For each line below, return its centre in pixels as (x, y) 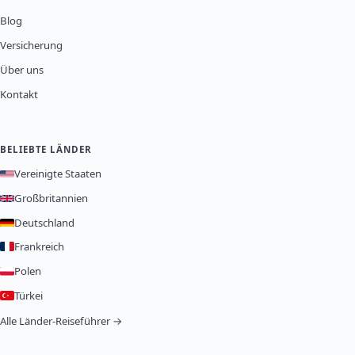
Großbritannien (51, 198)
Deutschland (44, 222)
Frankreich (39, 246)
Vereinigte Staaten (58, 174)
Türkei (29, 295)
